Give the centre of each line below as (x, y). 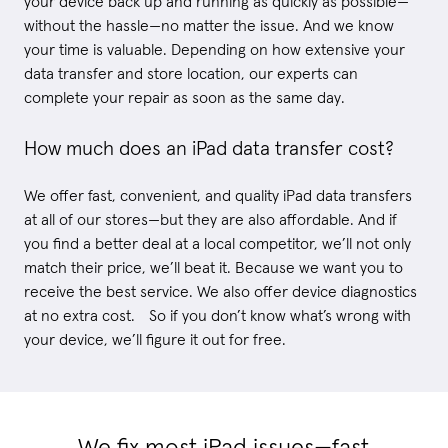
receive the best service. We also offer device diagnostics (220, 291)
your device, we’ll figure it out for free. (155, 339)
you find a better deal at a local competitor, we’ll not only (217, 243)
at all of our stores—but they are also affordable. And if (210, 219)
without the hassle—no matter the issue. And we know (209, 25)
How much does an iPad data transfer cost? (209, 148)
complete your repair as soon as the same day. (184, 97)
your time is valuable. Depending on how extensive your (214, 49)
